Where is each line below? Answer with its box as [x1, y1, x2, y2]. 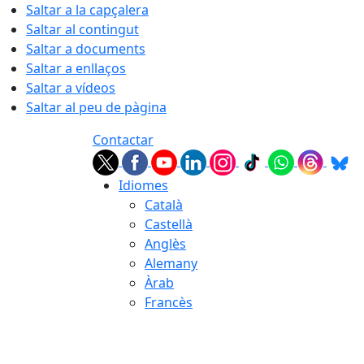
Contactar [93, 131, 154, 149]
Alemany [145, 254, 197, 272]
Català [145, 196, 183, 214]
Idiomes [119, 176, 168, 194]
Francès [145, 293, 193, 311]
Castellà [145, 215, 193, 233]
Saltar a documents [26, 40, 145, 58]
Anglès [145, 235, 186, 253]
